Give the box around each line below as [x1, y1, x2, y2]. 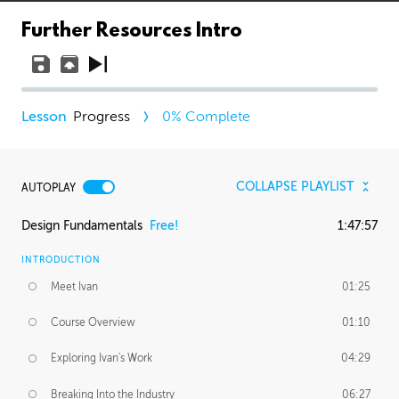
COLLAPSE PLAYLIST [235, 180, 354, 194]
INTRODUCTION [21, 254, 101, 265]
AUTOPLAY [21, 181, 76, 194]
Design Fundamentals [21, 218, 142, 232]
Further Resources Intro [21, 20, 242, 43]
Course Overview [51, 315, 136, 329]
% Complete [171, 109, 250, 125]
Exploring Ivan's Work [51, 352, 153, 365]
